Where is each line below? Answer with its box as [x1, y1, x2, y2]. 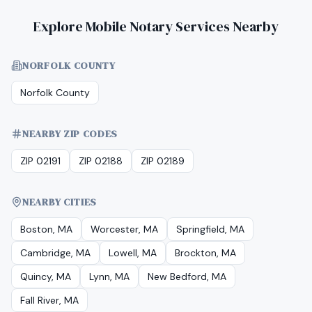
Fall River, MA [20, 294, 79, 306]
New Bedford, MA [148, 270, 226, 283]
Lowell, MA [109, 247, 157, 259]
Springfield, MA [176, 223, 244, 235]
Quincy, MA [20, 270, 71, 283]
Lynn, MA [89, 270, 130, 283]
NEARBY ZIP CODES [22, 127, 118, 141]
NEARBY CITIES [22, 195, 97, 209]
